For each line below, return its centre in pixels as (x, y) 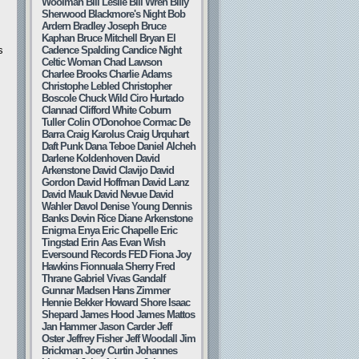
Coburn (155, 110)
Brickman (62, 351)
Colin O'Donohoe (104, 122)
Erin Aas (99, 242)
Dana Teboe (110, 146)
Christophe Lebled (81, 86)
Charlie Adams (140, 74)
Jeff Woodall (151, 339)
